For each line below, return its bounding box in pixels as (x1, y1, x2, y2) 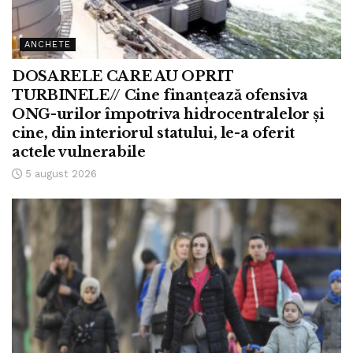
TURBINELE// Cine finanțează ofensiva (12, 86, 309, 104)
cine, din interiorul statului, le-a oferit (12, 124, 295, 142)
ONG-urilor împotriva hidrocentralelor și (12, 105, 325, 123)
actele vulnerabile (12, 143, 146, 161)
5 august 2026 (22, 167, 97, 180)
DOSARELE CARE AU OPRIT (12, 67, 234, 85)
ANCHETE (24, 39, 71, 50)
